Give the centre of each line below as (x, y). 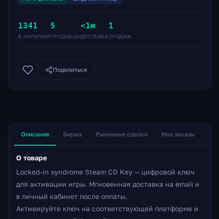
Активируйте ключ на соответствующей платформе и (107, 208)
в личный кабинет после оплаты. (72, 196)
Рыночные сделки (122, 134)
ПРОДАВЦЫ (66, 36)
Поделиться (70, 70)
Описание (35, 134)
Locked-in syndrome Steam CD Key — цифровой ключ (105, 172)
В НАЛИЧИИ (34, 36)
